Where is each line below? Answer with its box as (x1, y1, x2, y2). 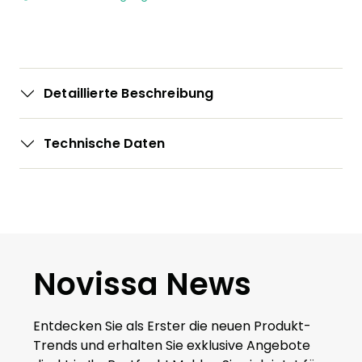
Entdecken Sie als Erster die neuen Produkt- (33, 317, 311, 335)
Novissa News (33, 263, 251, 305)
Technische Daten (44, 134, 165, 153)
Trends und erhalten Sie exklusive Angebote (33, 336, 310, 355)
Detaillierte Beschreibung (44, 84, 214, 103)
